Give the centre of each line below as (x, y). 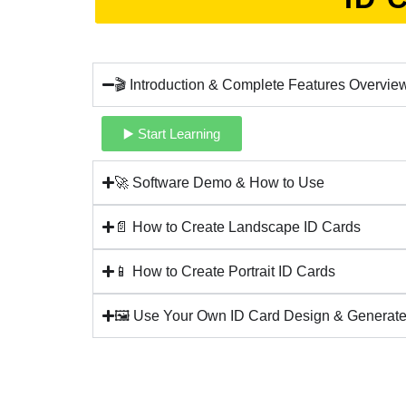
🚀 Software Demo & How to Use (220, 183)
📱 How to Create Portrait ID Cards (225, 272)
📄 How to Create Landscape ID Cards (238, 227)
